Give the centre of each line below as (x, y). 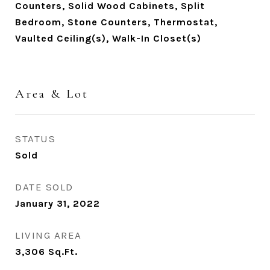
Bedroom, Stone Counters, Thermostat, (116, 22)
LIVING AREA (49, 235)
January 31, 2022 (58, 203)
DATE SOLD (44, 187)
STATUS (35, 139)
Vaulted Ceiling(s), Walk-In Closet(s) (108, 38)
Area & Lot (52, 94)
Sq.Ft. (63, 252)
